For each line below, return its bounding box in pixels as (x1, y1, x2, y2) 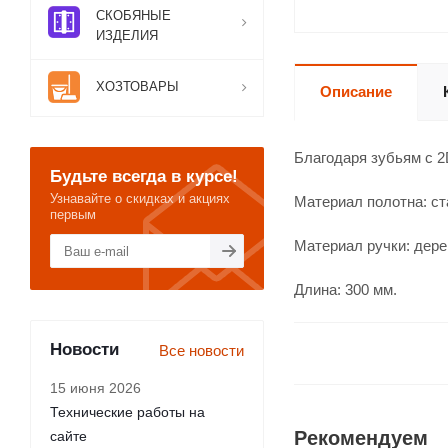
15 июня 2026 (50, 380, 141, 396)
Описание (320, 83, 392, 100)
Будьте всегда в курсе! (50, 166, 238, 186)
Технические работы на (50, 404, 205, 420)
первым (50, 207, 96, 222)
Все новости (159, 342, 244, 359)
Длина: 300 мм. (294, 281, 397, 298)
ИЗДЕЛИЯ (96, 28, 158, 43)
